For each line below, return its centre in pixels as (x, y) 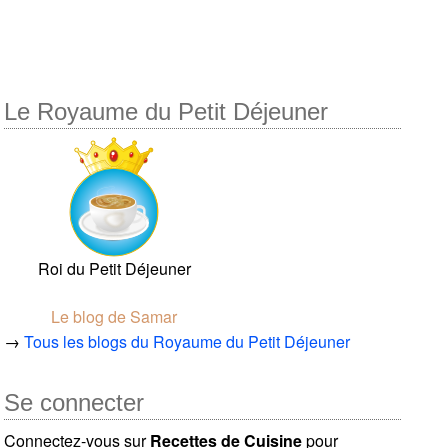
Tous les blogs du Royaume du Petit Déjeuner (187, 341)
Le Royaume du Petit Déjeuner (166, 111)
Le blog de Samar (114, 316)
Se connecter (74, 402)
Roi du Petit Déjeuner (114, 268)
